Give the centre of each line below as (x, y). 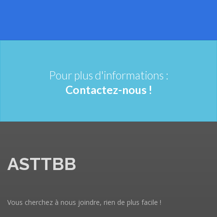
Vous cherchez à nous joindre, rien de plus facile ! (84, 202)
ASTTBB (42, 164)
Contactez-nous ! (108, 90)
